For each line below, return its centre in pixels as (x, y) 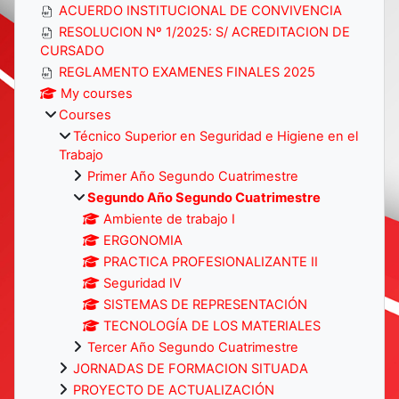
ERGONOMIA (143, 240)
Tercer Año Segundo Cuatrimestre (193, 347)
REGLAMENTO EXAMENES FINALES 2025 (187, 72)
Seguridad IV (143, 283)
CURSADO (72, 50)
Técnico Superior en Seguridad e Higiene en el (216, 136)
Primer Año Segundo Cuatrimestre (193, 176)
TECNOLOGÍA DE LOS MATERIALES (212, 326)
